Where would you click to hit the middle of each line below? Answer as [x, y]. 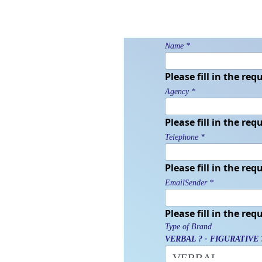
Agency [177, 91]
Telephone [182, 137]
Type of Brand [188, 226]
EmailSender [186, 182]
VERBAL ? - [186, 239]
